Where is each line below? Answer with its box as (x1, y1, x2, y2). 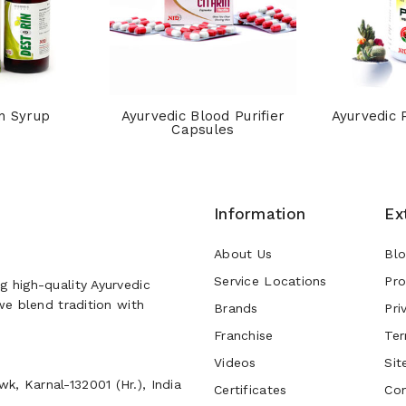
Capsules (171, 121, 235, 139)
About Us (214, 246, 273, 262)
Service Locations (214, 274, 327, 289)
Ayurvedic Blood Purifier (121, 108, 285, 125)
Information (214, 205, 306, 224)
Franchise (214, 328, 274, 343)
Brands (214, 301, 258, 316)
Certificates (214, 382, 287, 398)
